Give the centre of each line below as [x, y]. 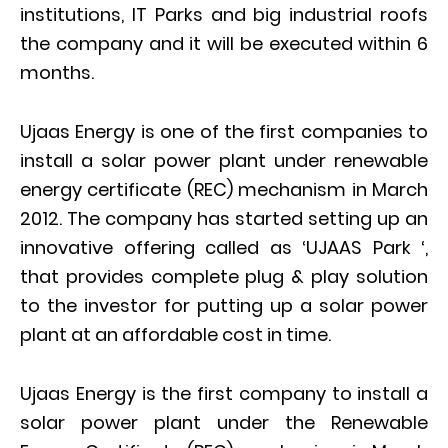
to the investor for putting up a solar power [224, 305]
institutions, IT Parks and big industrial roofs [224, 14]
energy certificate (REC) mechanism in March [224, 189]
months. [57, 72]
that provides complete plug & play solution [224, 276]
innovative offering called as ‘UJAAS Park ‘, [224, 247]
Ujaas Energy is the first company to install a [224, 393]
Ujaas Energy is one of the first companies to [224, 131]
